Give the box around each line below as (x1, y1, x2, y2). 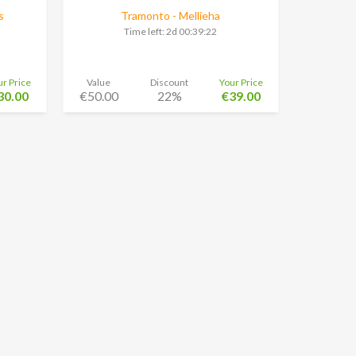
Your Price (219, 75, 264, 88)
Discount (150, 75, 189, 88)
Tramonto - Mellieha (121, 9, 221, 23)
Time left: (124, 25, 167, 38)
